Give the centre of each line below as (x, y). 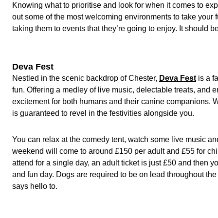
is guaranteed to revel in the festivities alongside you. (105, 113)
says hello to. (37, 186)
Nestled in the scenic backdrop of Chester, (86, 78)
